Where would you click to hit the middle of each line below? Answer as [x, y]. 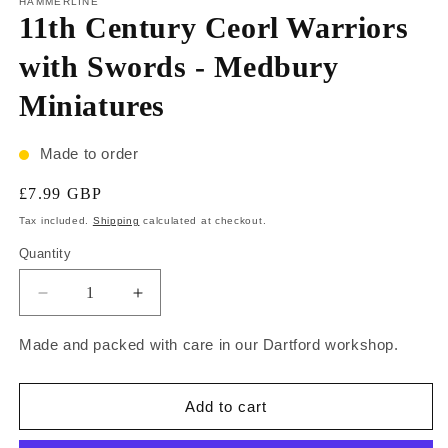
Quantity [45, 254]
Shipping [116, 221]
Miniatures [92, 106]
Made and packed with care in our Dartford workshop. [209, 345]
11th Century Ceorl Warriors [214, 28]
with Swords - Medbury [179, 67]
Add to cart [226, 406]
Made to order [87, 154]
